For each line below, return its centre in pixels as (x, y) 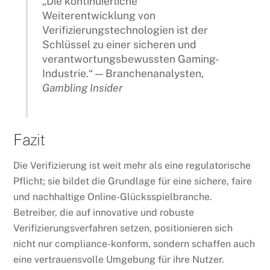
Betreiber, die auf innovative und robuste (104, 213)
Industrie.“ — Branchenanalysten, (123, 74)
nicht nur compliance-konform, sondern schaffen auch (134, 244)
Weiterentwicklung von (99, 16)
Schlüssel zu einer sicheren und (120, 45)
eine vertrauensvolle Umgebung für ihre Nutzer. (119, 260)
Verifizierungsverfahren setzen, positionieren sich (123, 228)
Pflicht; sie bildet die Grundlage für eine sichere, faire (133, 181)
